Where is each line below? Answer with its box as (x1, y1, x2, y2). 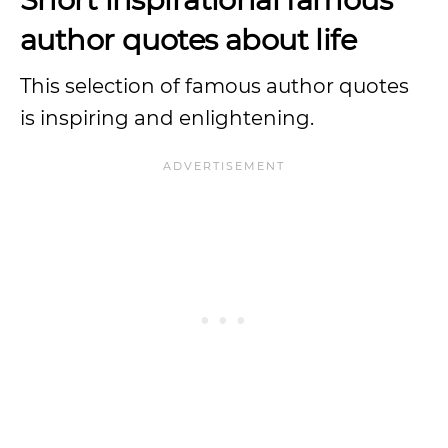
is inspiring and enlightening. (20, 106, 319, 130)
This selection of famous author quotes (20, 74, 409, 98)
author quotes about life (20, 22, 357, 57)
